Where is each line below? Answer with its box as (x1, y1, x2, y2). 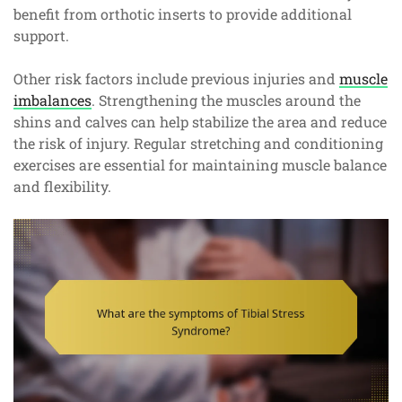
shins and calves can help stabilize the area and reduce (13, 111, 387, 131)
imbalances (13, 90, 92, 109)
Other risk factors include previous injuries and (13, 68, 339, 88)
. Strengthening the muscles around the (92, 90, 361, 109)
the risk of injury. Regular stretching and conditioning (13, 133, 383, 153)
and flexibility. (13, 176, 111, 196)
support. (13, 25, 69, 45)
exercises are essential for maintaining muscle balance (13, 154, 387, 174)
